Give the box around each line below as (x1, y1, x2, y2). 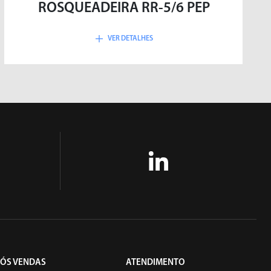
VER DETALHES (107, 35, 153, 42)
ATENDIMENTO (126, 258, 185, 267)
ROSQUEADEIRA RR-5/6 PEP (38, 1, 210, 16)
